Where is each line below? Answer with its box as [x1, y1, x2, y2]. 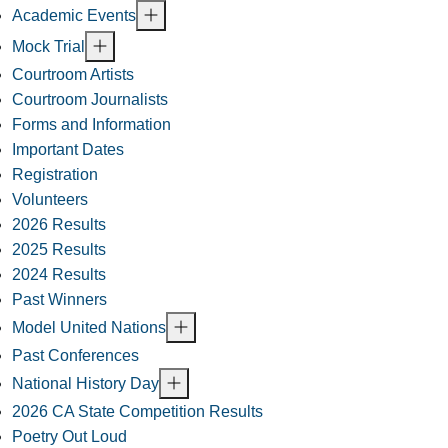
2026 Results [12, 216, 106, 234]
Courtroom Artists [12, 66, 134, 84]
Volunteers [12, 191, 88, 209]
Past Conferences [12, 347, 139, 365]
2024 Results [12, 266, 106, 284]
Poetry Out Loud [12, 428, 127, 446]
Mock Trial [12, 38, 85, 56]
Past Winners [12, 291, 107, 309]
